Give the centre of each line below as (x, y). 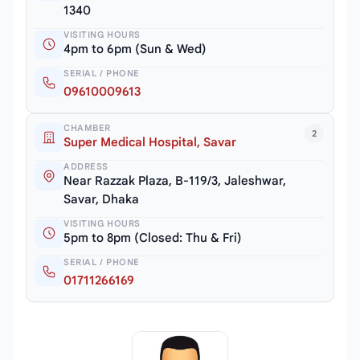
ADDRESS (86, 167)
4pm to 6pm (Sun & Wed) (135, 49)
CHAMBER (87, 128)
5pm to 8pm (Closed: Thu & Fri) (153, 238)
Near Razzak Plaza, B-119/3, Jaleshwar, (175, 181)
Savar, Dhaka (101, 200)
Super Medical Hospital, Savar (150, 143)
